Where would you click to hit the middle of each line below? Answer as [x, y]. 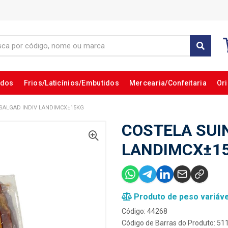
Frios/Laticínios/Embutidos [71, 83]
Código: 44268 [145, 211]
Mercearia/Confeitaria [168, 83]
